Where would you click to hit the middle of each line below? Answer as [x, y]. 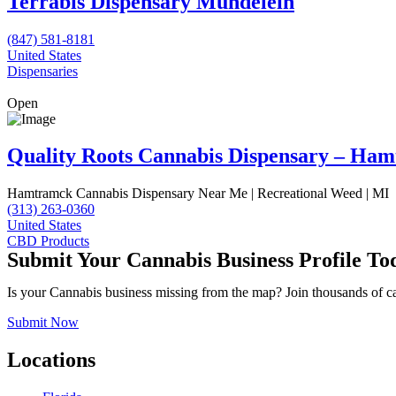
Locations [51, 360]
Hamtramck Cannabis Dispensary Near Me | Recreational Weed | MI [198, 194]
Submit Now [43, 323]
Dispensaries [42, 71]
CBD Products [48, 241]
